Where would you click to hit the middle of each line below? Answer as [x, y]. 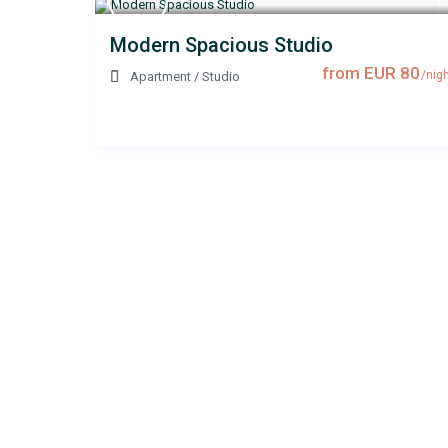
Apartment [160, 77]
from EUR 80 [371, 73]
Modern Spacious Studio [221, 45]
